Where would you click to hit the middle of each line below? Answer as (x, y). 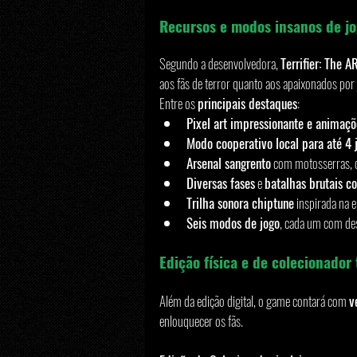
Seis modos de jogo (233, 223)
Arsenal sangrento (229, 163)
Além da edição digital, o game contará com (254, 301)
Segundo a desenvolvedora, (220, 64)
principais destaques (247, 104)
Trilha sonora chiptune (240, 203)
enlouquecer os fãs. (201, 321)
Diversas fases (221, 183)
